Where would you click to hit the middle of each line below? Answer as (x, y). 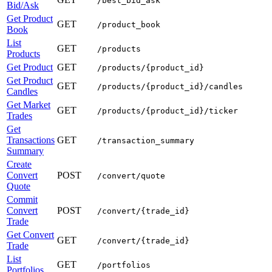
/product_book (129, 25)
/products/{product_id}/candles (170, 87)
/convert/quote (131, 176)
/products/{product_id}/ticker (168, 111)
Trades (19, 116)
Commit (22, 200)
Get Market (29, 105)
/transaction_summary (146, 141)
